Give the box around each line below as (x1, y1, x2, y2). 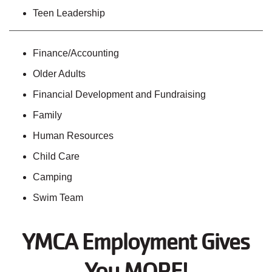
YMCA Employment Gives (22, 227, 250, 257)
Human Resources (33, 131, 114, 141)
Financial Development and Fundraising (33, 89, 206, 100)
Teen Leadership (33, 8, 105, 19)
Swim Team (33, 192, 83, 203)
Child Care (33, 151, 80, 162)
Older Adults (33, 69, 86, 80)
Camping (33, 172, 72, 183)
